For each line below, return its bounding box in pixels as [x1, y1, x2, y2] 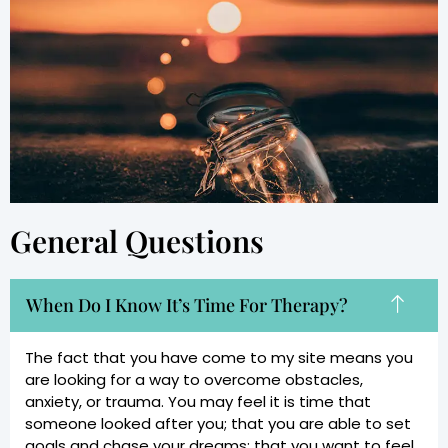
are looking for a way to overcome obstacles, [25, 369, 363, 391]
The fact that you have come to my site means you [25, 347, 413, 369]
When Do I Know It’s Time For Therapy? [26, 293, 348, 318]
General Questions [10, 221, 264, 262]
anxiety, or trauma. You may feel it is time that [25, 391, 371, 413]
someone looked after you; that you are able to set [25, 413, 411, 435]
